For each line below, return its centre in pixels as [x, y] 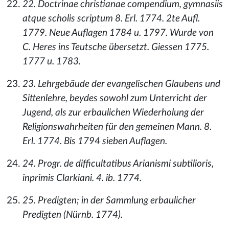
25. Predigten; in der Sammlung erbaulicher [109, 201]
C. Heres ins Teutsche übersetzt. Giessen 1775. [116, 47]
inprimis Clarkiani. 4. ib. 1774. [82, 178]
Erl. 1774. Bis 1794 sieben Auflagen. [95, 141]
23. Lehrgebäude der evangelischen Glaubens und [121, 84]
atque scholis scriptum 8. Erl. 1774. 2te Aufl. [111, 19]
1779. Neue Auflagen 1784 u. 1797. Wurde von [118, 33]
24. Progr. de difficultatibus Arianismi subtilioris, [118, 164]
